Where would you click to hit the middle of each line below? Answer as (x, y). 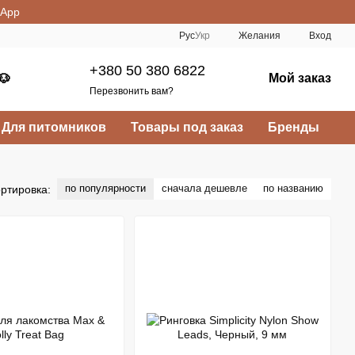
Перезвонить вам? (132, 91)
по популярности (105, 188)
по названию (293, 188)
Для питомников (54, 127)
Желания (260, 36)
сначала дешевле (204, 188)
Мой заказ (300, 78)
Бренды (293, 127)
